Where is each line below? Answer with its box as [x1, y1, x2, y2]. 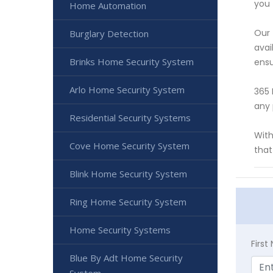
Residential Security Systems [69, 112, 191, 124]
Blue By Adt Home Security [69, 252, 183, 264]
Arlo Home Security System [69, 83, 185, 96]
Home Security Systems [69, 224, 171, 236]
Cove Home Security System [69, 140, 190, 152]
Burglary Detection [69, 27, 149, 40]
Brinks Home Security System [69, 55, 194, 68]
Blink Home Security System [69, 168, 187, 180]
